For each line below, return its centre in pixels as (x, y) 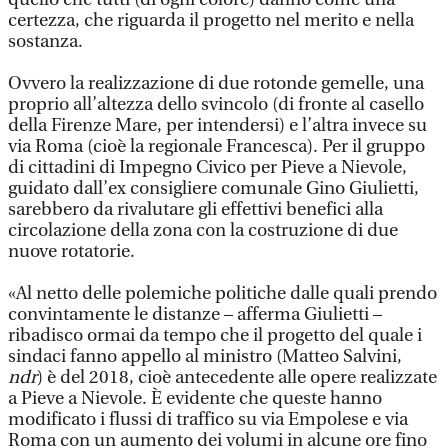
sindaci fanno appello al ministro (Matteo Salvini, (205, 356)
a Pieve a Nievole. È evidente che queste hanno (195, 398)
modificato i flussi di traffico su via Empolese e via (208, 419)
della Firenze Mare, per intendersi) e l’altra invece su (217, 125)
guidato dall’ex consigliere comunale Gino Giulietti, (213, 188)
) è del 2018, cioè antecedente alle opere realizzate (237, 377)
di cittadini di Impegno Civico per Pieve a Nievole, (207, 167)
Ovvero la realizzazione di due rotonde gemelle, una (216, 83)
